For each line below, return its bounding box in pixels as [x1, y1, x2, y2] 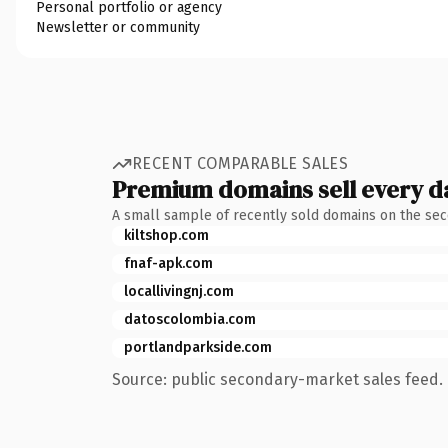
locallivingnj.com [124, 282, 234, 300]
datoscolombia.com [124, 310, 256, 328]
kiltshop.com [124, 226, 209, 244]
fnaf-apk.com [124, 254, 213, 272]
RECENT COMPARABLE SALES [132, 154, 349, 173]
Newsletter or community [36, 18, 200, 36]
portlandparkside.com [124, 338, 272, 356]
